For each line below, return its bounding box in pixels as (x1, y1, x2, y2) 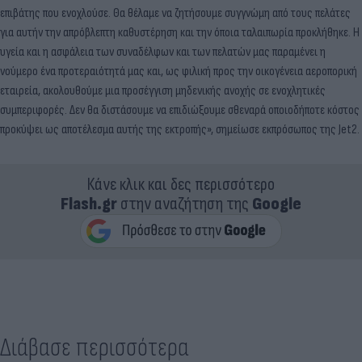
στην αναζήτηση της (117, 193, 252, 215)
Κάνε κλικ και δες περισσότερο (87, 174, 275, 196)
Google (252, 193, 301, 215)
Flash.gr (61, 193, 117, 215)
